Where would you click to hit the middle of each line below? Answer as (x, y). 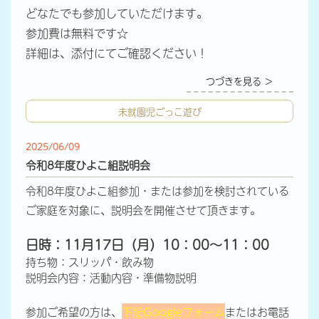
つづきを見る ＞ (240, 80)
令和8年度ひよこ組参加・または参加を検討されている (157, 191)
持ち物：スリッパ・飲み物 (89, 262)
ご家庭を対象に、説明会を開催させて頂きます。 (143, 210)
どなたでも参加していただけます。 (116, 12)
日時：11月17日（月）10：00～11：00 (147, 245)
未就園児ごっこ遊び (159, 111)
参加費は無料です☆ (77, 32)
